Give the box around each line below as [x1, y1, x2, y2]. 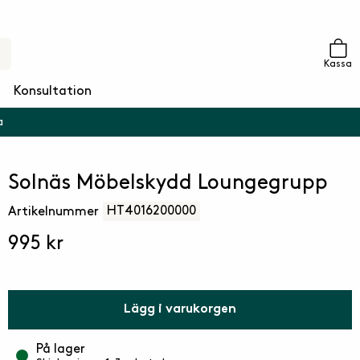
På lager [36, 343, 85, 355]
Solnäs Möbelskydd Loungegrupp [8, 173, 328, 192]
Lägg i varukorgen [124, 304, 236, 316]
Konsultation [13, 85, 92, 97]
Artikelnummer [8, 205, 99, 218]
